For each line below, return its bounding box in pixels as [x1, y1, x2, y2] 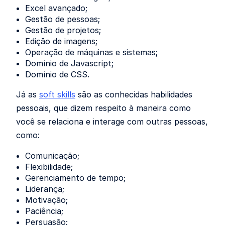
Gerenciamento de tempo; [25, 173, 126, 183]
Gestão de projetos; [25, 25, 101, 35]
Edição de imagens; [25, 36, 97, 46]
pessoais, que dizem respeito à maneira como [16, 103, 191, 113]
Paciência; [25, 206, 63, 216]
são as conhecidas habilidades [75, 89, 192, 99]
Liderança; [25, 184, 64, 194]
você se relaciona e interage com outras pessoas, [16, 117, 208, 127]
